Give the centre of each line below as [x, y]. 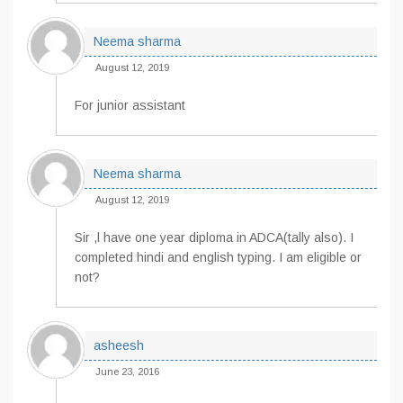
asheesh [119, 345]
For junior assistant [130, 105]
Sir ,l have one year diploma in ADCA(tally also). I [214, 237]
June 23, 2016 [127, 372]
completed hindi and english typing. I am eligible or [218, 257]
